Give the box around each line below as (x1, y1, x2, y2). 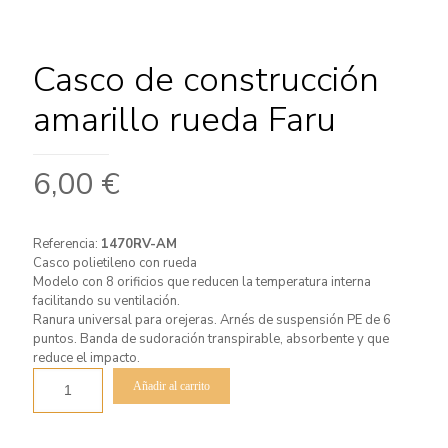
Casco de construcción (33, 56, 379, 103)
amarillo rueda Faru (33, 96, 336, 143)
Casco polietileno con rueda (33, 254, 197, 272)
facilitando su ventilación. (33, 292, 180, 310)
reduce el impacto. (33, 349, 140, 367)
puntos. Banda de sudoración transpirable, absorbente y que (33, 330, 389, 348)
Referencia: (33, 235, 101, 253)
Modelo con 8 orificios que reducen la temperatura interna (33, 273, 371, 291)
